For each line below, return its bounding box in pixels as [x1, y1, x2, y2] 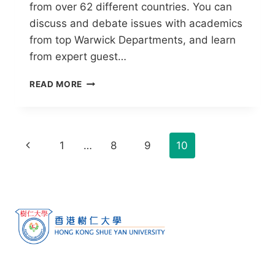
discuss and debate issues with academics [29, 17, 242, 29]
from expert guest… [29, 50, 126, 63]
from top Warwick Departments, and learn [29, 33, 236, 46]
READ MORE [29, 79, 83, 89]
